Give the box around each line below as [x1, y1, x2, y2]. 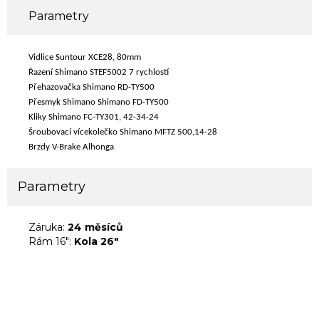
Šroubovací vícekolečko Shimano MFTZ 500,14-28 [28, 127, 217, 137]
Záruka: [28, 221, 68, 234]
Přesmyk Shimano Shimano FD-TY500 [28, 98, 169, 107]
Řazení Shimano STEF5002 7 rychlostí [28, 68, 169, 77]
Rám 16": [28, 235, 74, 248]
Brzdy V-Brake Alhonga [28, 142, 114, 152]
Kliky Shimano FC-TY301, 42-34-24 [28, 113, 159, 122]
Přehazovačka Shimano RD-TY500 [28, 83, 155, 92]
